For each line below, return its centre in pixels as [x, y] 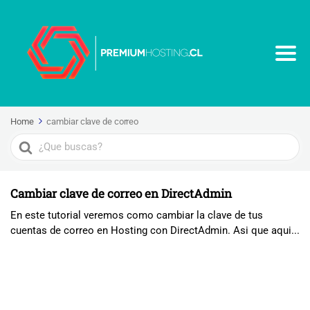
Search [27, 139]
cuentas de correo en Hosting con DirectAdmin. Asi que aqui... [155, 230]
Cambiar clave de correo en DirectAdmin [121, 193]
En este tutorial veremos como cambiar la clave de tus [137, 215]
